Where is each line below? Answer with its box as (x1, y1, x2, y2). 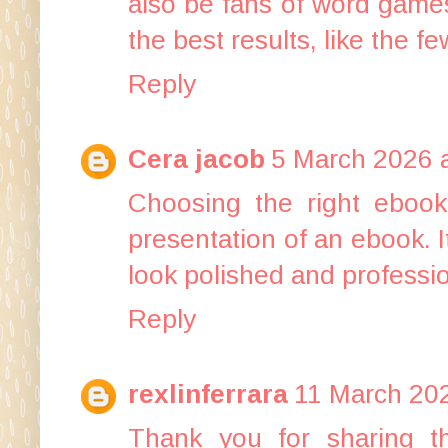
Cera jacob (128, 143, 265, 174)
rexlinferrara (128, 378, 288, 409)
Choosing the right (128, 187, 375, 218)
